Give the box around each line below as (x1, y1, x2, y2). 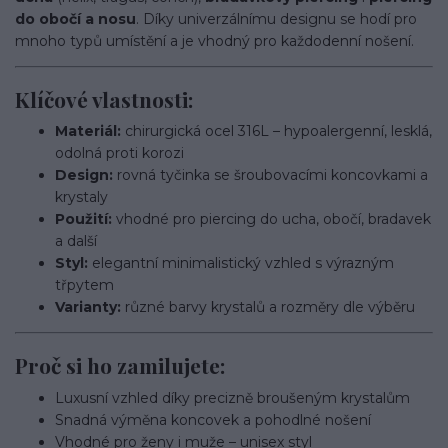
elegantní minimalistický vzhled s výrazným (88, 254, 394, 273)
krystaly (55, 188, 108, 207)
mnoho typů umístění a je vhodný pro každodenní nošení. (15, 32, 414, 50)
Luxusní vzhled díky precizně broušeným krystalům (55, 388, 410, 407)
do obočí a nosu (15, 10, 136, 28)
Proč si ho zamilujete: (15, 350, 225, 379)
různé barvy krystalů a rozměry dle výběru (121, 298, 415, 317)
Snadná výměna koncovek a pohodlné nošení (55, 410, 371, 429)
